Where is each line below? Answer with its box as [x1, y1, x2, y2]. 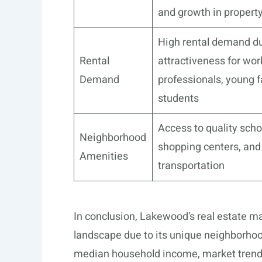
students [158, 91, 199, 107]
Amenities [80, 149, 128, 165]
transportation [158, 158, 225, 174]
